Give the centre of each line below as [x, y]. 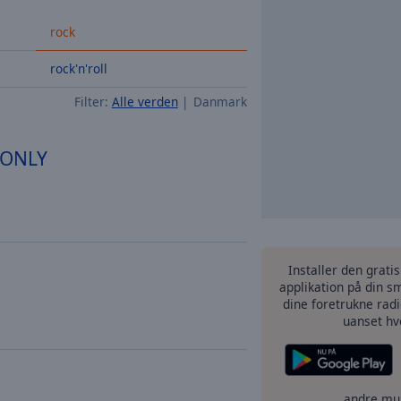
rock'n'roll [79, 68]
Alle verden [145, 102]
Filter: [91, 102]
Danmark [220, 102]
